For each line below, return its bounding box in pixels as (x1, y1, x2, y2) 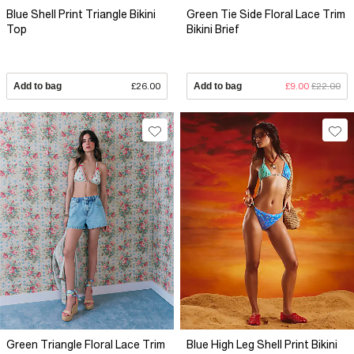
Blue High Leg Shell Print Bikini (186, 338, 337, 352)
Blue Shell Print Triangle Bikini (6, 8, 156, 21)
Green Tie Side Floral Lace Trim (186, 8, 345, 21)
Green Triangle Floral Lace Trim (6, 338, 165, 352)
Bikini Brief (186, 23, 239, 36)
